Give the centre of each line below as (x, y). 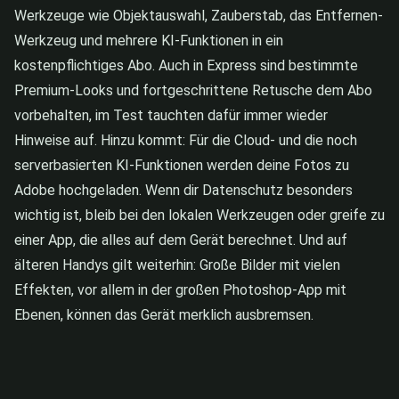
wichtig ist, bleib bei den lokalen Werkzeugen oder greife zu (199, 216)
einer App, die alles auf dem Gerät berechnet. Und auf (181, 240)
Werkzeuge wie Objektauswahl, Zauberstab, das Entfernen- (199, 16)
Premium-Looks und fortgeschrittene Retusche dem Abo (193, 91)
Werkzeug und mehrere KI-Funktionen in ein (149, 41)
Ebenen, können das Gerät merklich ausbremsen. (164, 315)
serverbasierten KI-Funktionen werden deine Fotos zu (182, 166)
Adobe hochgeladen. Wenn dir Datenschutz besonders (183, 191)
